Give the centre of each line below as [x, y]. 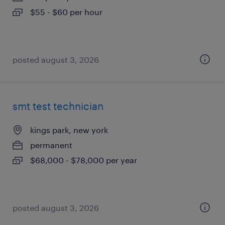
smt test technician [58, 106]
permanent [51, 145]
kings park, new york [69, 130]
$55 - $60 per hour [66, 12]
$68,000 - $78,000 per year [84, 160]
